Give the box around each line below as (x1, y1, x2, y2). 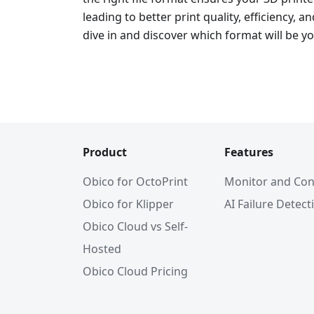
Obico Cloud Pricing (83, 264, 188, 280)
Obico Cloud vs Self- (83, 219, 188, 235)
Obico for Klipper (83, 196, 174, 212)
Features (224, 144, 273, 161)
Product (83, 144, 127, 161)
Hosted (83, 241, 121, 257)
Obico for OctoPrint (83, 174, 188, 190)
